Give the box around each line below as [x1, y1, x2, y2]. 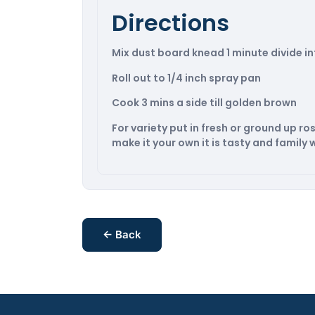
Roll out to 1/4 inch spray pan [112, 70, 261, 85]
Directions [112, 7, 229, 39]
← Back [103, 227, 141, 241]
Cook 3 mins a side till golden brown [112, 96, 297, 110]
